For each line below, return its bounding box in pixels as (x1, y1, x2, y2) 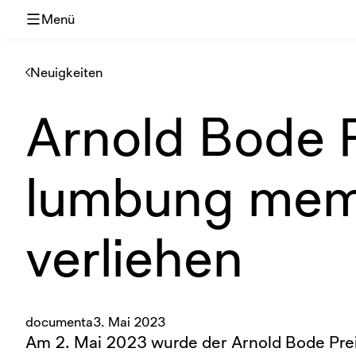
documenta (25, 313, 93, 330)
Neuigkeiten (30, 64, 103, 80)
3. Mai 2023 (93, 313, 165, 330)
